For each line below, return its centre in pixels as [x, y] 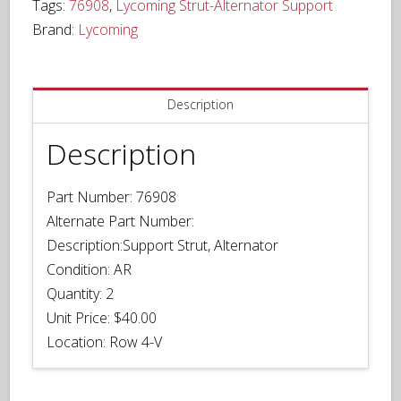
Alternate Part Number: [121, 221]
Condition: [79, 269]
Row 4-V [136, 341]
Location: [77, 341]
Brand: [55, 29]
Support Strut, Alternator [201, 245]
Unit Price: [79, 317]
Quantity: [75, 293]
